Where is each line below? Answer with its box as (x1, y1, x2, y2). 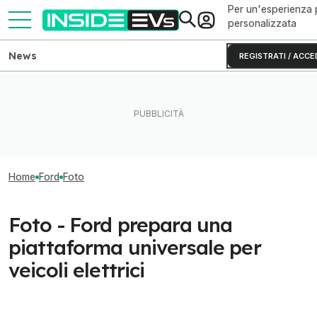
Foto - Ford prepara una (8, 212, 233, 237)
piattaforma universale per (8, 235, 261, 260)
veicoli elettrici (8, 258, 145, 282)
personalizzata (228, 17, 296, 29)
